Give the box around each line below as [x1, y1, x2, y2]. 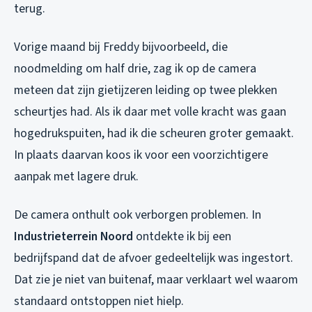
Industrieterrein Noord [14, 227, 133, 245]
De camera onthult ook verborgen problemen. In [14, 205, 261, 224]
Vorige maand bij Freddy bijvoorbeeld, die [14, 38, 228, 56]
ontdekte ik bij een [133, 227, 231, 245]
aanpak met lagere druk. [14, 167, 139, 185]
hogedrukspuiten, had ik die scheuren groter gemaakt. [14, 124, 294, 142]
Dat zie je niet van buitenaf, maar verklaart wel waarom [14, 270, 298, 288]
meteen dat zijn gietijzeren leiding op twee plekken [14, 81, 277, 99]
